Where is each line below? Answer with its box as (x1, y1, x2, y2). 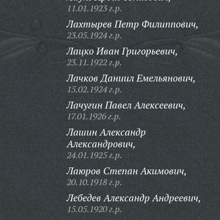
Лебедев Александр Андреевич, (66, 191, 201, 204)
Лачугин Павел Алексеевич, (66, 98, 186, 111)
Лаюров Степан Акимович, (66, 164, 187, 177)
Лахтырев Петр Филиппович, (66, 17, 199, 30)
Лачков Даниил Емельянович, (66, 71, 196, 84)
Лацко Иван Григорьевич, (66, 44, 178, 57)
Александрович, (66, 137, 136, 150)
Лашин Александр (66, 125, 146, 138)
